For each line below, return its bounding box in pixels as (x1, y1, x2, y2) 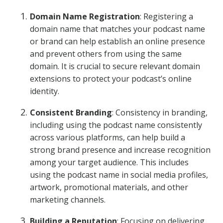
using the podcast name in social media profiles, (30, 169, 208, 180)
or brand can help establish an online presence (30, 36, 205, 47)
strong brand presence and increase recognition (30, 144, 211, 155)
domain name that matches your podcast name (30, 23, 205, 34)
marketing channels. (30, 194, 106, 205)
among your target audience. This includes (30, 157, 189, 168)
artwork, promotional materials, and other (30, 182, 188, 193)
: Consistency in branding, (112, 107, 208, 118)
